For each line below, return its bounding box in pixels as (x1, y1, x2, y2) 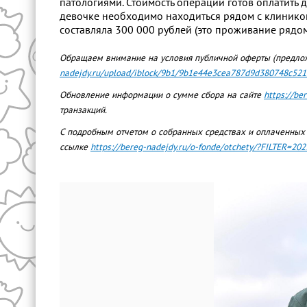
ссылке (60, 142, 90, 153)
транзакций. (60, 105, 107, 116)
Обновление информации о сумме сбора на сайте (60, 90, 264, 101)
